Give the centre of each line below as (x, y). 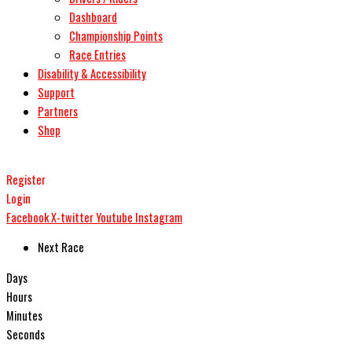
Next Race (61, 247)
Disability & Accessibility (92, 74)
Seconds (26, 335)
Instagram (159, 217)
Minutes (24, 316)
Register (26, 179)
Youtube (114, 217)
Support (56, 93)
